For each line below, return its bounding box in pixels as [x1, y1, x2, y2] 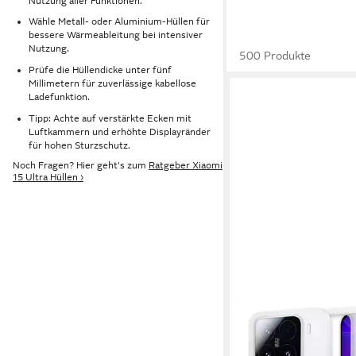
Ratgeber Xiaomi [149, 160, 222, 172]
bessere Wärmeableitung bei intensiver [29, 29, 203, 41]
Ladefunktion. [29, 91, 90, 103]
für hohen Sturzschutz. [29, 139, 130, 151]
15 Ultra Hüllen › [13, 172, 83, 184]
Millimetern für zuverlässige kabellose [29, 77, 196, 89]
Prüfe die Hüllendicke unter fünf [29, 64, 172, 75]
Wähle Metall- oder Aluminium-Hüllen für [29, 16, 210, 28]
